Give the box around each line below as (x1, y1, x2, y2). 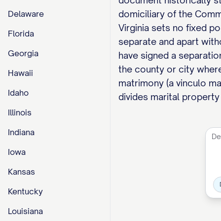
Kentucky (8, 186, 43, 196)
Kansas (8, 167, 35, 177)
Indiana (8, 127, 35, 137)
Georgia (8, 48, 38, 58)
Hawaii (8, 68, 33, 78)
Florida (8, 29, 34, 38)
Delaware (8, 9, 44, 19)
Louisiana (8, 206, 43, 216)
